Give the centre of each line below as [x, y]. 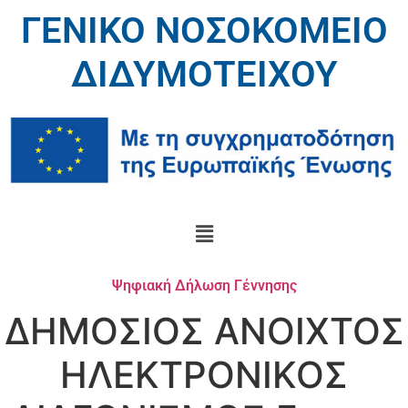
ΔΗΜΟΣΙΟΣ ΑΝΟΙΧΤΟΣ [204, 331]
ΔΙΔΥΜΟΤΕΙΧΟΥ [204, 74]
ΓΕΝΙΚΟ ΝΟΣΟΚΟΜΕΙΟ [204, 31]
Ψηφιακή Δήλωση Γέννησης [204, 285]
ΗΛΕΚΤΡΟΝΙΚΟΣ [204, 374]
